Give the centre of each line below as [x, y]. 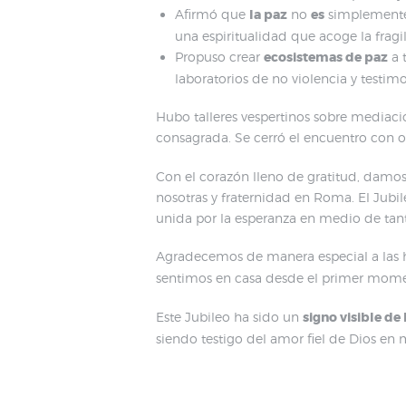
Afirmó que [212, 14]
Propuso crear [219, 56]
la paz [268, 14]
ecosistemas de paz [326, 57]
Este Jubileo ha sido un [229, 317]
